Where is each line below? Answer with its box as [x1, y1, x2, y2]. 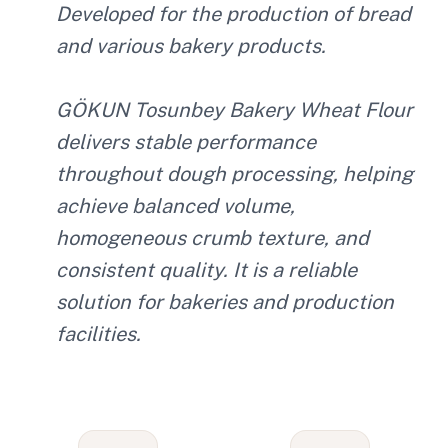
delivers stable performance [56, 130, 316, 154]
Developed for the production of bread [56, 2, 411, 26]
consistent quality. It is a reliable [56, 258, 357, 282]
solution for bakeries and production [56, 290, 394, 314]
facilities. [56, 322, 141, 346]
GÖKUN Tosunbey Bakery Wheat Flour [56, 98, 413, 122]
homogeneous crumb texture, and [56, 226, 369, 250]
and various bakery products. [56, 34, 326, 58]
